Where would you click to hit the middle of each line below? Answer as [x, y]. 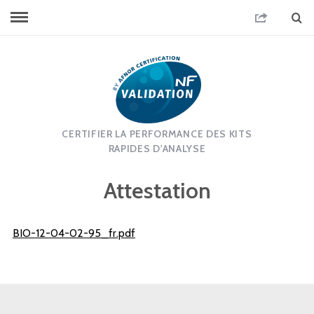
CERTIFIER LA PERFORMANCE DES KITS [157, 134]
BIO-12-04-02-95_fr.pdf [74, 233]
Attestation [157, 190]
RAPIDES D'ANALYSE [157, 149]
